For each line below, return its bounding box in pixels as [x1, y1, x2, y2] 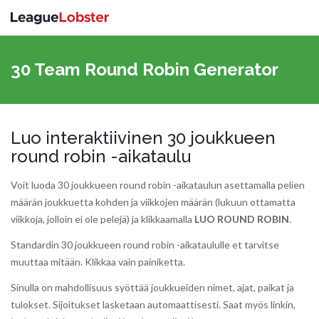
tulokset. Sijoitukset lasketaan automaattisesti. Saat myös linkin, [11, 298, 296, 310]
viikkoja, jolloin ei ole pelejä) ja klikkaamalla [11, 213, 194, 225]
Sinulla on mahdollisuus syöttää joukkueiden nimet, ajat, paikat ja [11, 281, 294, 293]
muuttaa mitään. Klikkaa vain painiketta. [11, 256, 185, 268]
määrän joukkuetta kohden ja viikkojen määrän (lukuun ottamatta [11, 196, 296, 208]
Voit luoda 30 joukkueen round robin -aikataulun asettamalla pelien [11, 179, 305, 191]
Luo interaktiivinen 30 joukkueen [11, 127, 276, 148]
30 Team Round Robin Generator [11, 59, 278, 80]
